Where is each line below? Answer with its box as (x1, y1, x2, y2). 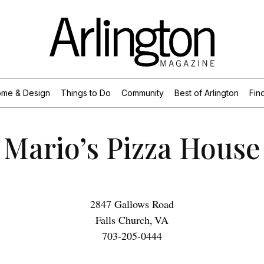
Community (121, 87, 164, 98)
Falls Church (95, 212, 150, 227)
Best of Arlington (174, 87, 239, 98)
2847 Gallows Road (90, 196, 174, 211)
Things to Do (60, 87, 111, 98)
